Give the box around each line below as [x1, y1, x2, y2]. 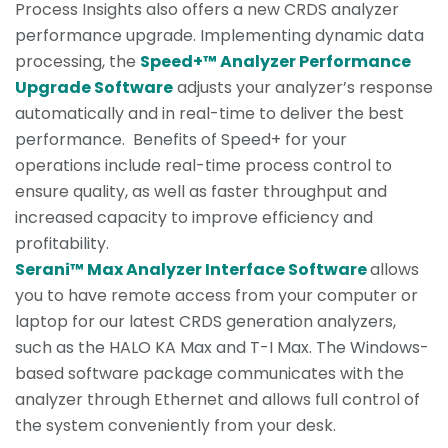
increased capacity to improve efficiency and [15, 206, 373, 230]
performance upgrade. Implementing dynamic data [15, 24, 424, 48]
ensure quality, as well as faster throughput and [15, 180, 387, 204]
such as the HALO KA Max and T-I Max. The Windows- [15, 336, 429, 360]
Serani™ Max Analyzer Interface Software [15, 258, 370, 282]
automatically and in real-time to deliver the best [15, 102, 404, 126]
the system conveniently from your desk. [15, 414, 336, 438]
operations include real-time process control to [15, 154, 392, 178]
